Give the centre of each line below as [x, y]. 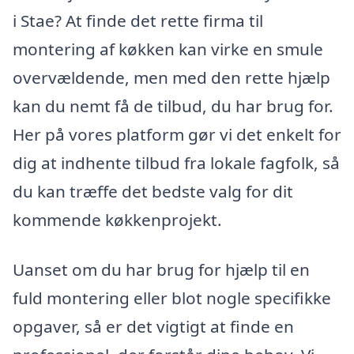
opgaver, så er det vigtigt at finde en [153, 327]
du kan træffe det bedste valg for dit [153, 191]
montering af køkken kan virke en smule [168, 49]
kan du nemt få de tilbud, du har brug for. [173, 105]
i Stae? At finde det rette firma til [138, 20]
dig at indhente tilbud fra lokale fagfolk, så [176, 162]
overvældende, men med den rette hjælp [171, 77]
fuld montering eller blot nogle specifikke [172, 298]
